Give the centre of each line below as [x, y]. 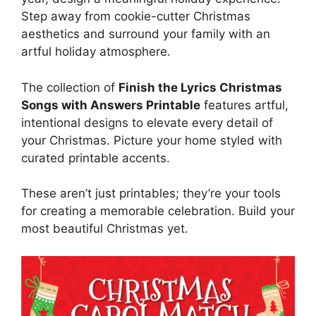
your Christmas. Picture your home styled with [152, 140]
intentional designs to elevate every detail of [147, 122]
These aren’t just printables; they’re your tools [151, 193]
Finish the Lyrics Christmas [200, 87]
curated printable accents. [96, 158]
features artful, [244, 105]
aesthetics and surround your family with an [146, 34]
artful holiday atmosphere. [96, 51]
